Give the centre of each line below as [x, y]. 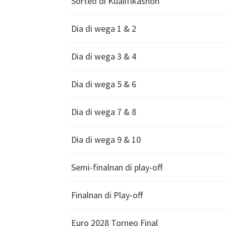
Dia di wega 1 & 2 [104, 29]
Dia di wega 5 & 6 [104, 84]
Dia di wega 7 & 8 [104, 112]
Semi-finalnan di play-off [117, 167]
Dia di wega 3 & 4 [104, 56]
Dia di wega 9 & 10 [106, 140]
